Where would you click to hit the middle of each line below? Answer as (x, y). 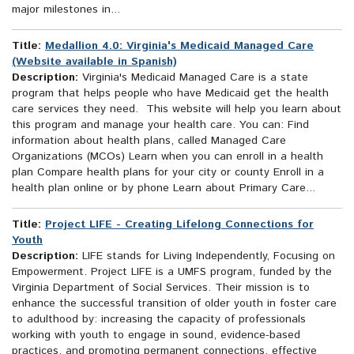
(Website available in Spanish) (94, 62)
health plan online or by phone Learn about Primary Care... (164, 188)
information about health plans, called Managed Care (149, 141)
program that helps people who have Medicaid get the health (170, 94)
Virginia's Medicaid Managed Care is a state (193, 78)
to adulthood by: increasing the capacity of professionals (159, 320)
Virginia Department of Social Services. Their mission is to (161, 288)
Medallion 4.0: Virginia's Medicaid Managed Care (179, 46)
